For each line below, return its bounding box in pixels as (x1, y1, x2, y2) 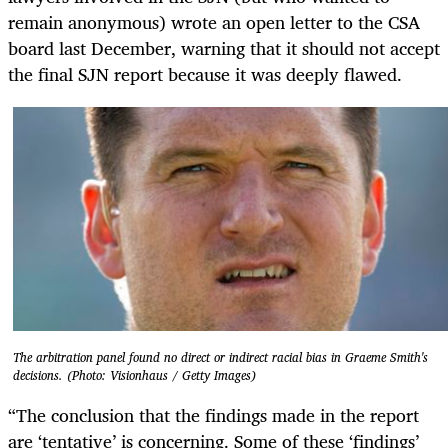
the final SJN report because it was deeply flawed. (8, 58, 402, 89)
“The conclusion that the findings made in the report (8, 399, 419, 430)
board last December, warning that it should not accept (8, 32, 440, 63)
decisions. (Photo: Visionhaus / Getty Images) (13, 365, 256, 387)
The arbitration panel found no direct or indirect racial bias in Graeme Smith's (13, 347, 428, 369)
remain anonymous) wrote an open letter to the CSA (8, 6, 420, 37)
